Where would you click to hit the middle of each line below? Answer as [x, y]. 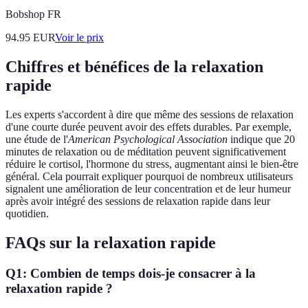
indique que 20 [261, 139]
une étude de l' [37, 139]
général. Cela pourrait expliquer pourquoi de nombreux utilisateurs [149, 176]
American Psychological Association [148, 139]
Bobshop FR [33, 14]
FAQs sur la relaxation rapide [111, 242]
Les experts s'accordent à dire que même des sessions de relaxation [150, 114]
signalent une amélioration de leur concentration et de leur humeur [148, 189]
